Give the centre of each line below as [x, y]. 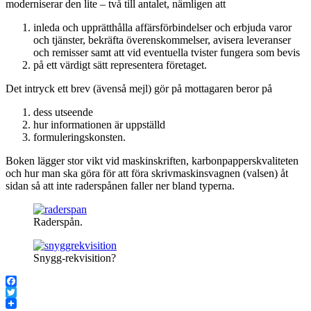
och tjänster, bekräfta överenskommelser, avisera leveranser [162, 40]
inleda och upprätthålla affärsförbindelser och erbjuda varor [162, 28]
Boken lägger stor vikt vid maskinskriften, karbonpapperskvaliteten [152, 161]
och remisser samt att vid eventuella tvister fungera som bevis [167, 53]
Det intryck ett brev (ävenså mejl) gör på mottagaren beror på [139, 89]
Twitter [21, 303]
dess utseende [63, 112]
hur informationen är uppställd [99, 125]
